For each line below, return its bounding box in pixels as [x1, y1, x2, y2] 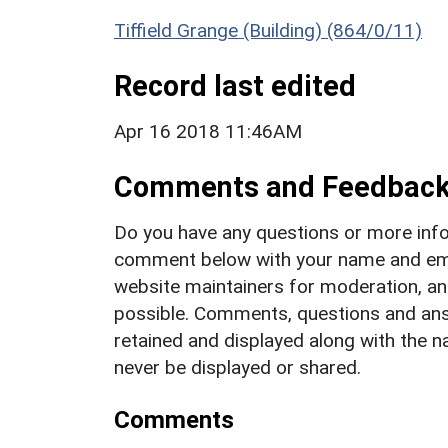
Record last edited [114, 68, 356, 103]
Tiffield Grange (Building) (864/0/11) [114, 18, 422, 42]
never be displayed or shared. [114, 355, 361, 379]
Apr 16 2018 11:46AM [114, 119, 302, 143]
